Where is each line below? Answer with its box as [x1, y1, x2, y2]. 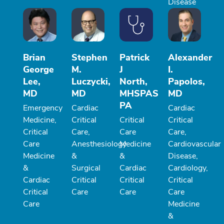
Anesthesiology [71, 138, 126, 149]
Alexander [167, 51, 212, 63]
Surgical [71, 162, 100, 173]
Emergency [23, 102, 62, 113]
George [23, 63, 54, 75]
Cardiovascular [167, 138, 221, 149]
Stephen [71, 51, 107, 63]
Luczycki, [71, 75, 110, 87]
